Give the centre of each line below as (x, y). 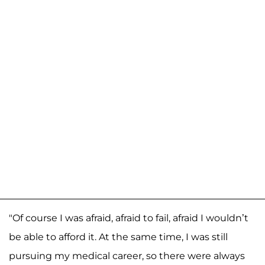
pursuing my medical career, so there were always (127, 256)
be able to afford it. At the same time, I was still (118, 237)
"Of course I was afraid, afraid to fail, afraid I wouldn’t (129, 218)
